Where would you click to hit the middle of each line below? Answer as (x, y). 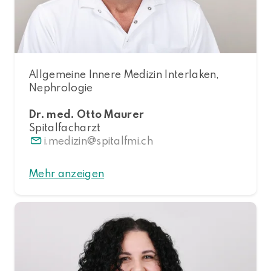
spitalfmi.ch (125, 141)
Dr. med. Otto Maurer (87, 114)
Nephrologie (61, 88)
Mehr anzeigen (67, 174)
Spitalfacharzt (65, 128)
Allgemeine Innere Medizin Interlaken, (124, 74)
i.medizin (66, 141)
